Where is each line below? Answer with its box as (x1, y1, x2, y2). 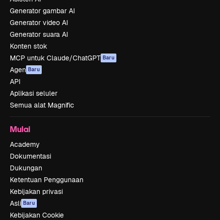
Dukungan (10, 164, 42, 173)
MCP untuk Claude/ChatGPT (10, 54, 101, 63)
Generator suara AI (10, 30, 68, 39)
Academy (10, 140, 40, 149)
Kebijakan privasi (10, 187, 63, 196)
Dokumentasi (10, 152, 51, 161)
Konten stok (10, 42, 47, 51)
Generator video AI (10, 18, 68, 27)
